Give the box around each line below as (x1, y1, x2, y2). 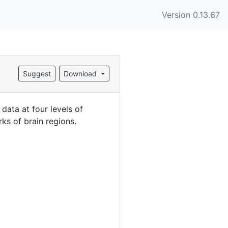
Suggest (23, 69, 51, 78)
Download (64, 69, 99, 78)
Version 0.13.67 (162, 9, 220, 20)
